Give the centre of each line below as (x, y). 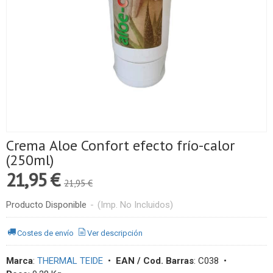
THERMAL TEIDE (70, 261)
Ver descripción (115, 233)
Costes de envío (46, 233)
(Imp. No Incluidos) (135, 205)
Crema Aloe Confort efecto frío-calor (120, 146)
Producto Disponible (46, 205)
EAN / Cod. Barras (155, 261)
